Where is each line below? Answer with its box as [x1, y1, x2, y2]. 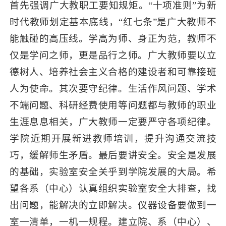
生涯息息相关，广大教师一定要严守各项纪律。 [10, 116, 216, 127]
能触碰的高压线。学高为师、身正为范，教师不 [10, 33, 216, 44]
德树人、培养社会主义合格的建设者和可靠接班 [10, 66, 216, 77]
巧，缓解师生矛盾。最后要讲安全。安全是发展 [10, 149, 216, 160]
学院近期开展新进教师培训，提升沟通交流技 [10, 133, 216, 144]
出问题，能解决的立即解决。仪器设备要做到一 [10, 199, 216, 210]
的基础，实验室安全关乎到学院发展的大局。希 [10, 166, 216, 177]
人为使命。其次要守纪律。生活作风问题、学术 [10, 83, 216, 94]
